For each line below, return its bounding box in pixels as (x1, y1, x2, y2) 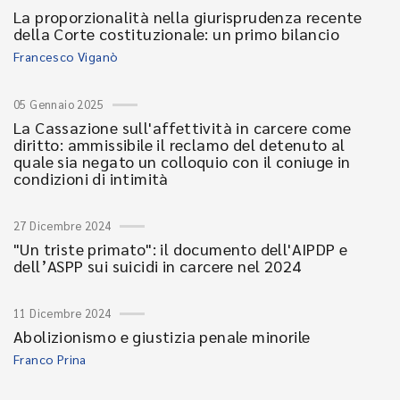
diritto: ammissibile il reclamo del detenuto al (13, 134, 346, 154)
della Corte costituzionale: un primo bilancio (13, 23, 339, 44)
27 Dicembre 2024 (13, 218, 112, 233)
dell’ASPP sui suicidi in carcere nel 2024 (13, 255, 302, 276)
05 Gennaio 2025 (13, 96, 104, 112)
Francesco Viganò (13, 48, 119, 64)
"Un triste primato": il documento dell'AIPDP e (13, 238, 348, 259)
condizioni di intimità (13, 168, 169, 188)
